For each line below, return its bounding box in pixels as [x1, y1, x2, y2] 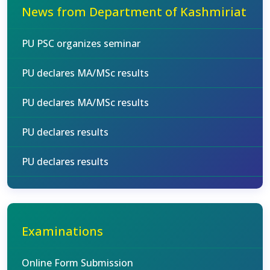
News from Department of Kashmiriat [22, 4, 246, 20]
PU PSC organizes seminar [22, 37, 140, 50]
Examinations [22, 223, 103, 239]
